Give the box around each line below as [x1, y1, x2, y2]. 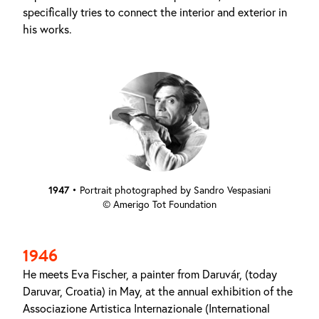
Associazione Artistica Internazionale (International [23, 301, 270, 315]
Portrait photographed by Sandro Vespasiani [80, 184, 271, 197]
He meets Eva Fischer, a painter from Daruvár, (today [23, 267, 277, 281]
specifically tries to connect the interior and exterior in [23, 5, 287, 19]
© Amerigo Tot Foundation [103, 198, 216, 211]
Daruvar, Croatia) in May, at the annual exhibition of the [23, 284, 293, 298]
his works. [23, 22, 72, 36]
